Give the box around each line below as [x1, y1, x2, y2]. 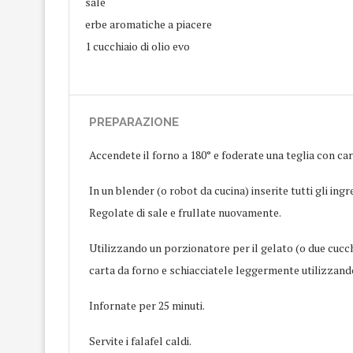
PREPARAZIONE [89, 115, 179, 129]
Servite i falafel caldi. [89, 333, 191, 348]
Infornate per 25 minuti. [89, 298, 205, 313]
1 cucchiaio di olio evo [85, 39, 190, 54]
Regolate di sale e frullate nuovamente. [89, 205, 281, 220]
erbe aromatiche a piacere [85, 17, 212, 32]
